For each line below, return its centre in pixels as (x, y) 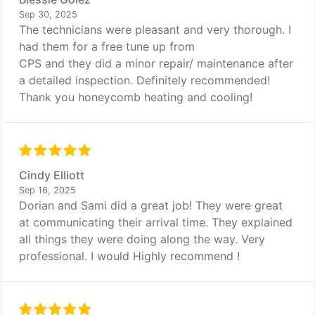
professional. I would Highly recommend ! (129, 256)
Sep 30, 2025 (48, 14)
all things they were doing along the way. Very (142, 239)
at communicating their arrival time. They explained (156, 222)
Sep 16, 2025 (47, 190)
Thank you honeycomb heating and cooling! (136, 97)
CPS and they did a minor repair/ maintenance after (156, 63)
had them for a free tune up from (107, 46)
